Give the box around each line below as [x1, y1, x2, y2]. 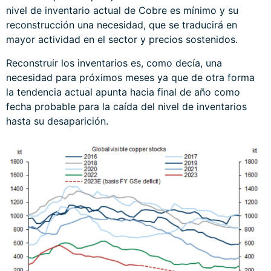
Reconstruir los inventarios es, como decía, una [6, 56, 222, 69]
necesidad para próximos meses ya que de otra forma [6, 71, 255, 83]
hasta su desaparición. [6, 114, 108, 127]
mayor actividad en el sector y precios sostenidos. [6, 33, 238, 46]
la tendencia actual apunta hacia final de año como [6, 85, 240, 98]
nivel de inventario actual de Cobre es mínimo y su [6, 4, 238, 17]
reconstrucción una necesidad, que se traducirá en [6, 19, 240, 31]
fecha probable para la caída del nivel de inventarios [6, 100, 247, 113]
